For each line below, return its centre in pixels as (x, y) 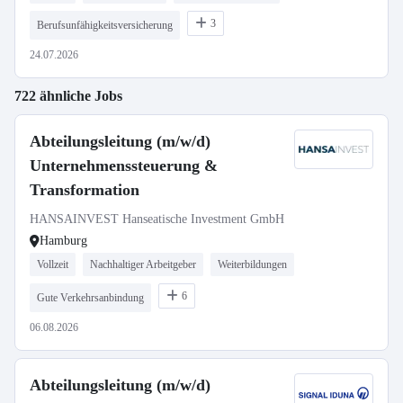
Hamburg (63, 241)
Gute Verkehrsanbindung (90, 298)
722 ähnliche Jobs (68, 96)
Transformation (85, 190)
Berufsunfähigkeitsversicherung (105, 25)
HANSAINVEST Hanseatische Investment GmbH (157, 219)
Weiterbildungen (252, 264)
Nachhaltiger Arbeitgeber (143, 264)
